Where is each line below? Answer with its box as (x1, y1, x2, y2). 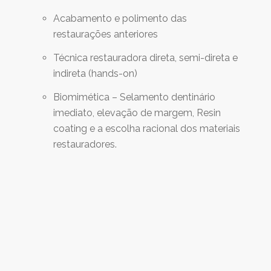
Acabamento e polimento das (53, 13, 187, 25)
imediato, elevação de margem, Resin (53, 107, 221, 119)
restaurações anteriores (53, 28, 158, 41)
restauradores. (53, 139, 117, 151)
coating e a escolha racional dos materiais (53, 123, 240, 135)
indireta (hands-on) (53, 68, 137, 80)
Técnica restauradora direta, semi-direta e (53, 52, 238, 64)
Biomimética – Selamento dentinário (53, 91, 215, 103)
